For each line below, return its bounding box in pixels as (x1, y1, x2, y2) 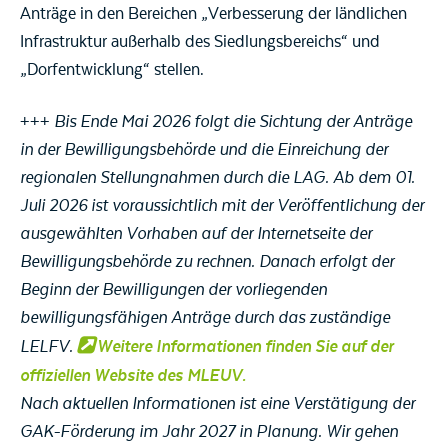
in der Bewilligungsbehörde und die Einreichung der (20, 140, 388, 161)
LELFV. (20, 337, 77, 358)
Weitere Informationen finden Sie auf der (97, 336, 394, 358)
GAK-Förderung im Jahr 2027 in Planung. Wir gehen (20, 422, 398, 443)
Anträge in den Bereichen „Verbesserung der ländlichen (20, 4, 407, 25)
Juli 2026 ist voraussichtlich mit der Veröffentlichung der (20, 196, 424, 217)
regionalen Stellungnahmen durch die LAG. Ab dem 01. (20, 168, 415, 189)
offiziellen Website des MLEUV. (20, 365, 246, 387)
